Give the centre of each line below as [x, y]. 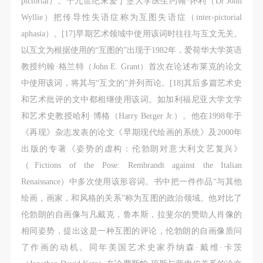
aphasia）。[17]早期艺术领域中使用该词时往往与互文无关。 [131, 34]
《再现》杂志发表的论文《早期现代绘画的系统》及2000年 [131, 132]
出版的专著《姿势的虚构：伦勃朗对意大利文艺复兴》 [131, 149]
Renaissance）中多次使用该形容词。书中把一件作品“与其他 [131, 182]
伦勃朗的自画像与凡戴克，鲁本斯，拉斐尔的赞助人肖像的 [131, 215]
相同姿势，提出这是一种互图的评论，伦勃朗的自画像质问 [131, 231]
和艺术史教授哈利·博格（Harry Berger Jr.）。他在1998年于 [131, 116]
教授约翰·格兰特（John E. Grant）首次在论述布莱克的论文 [131, 67]
